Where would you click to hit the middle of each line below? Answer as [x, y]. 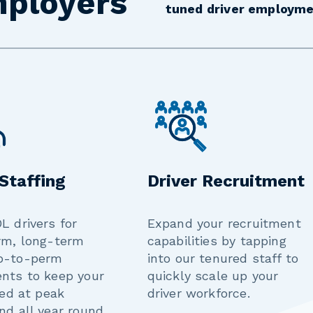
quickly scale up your [213, 276]
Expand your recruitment [224, 224]
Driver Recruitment [226, 181]
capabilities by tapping [217, 241]
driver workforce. [198, 293]
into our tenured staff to [223, 259]
